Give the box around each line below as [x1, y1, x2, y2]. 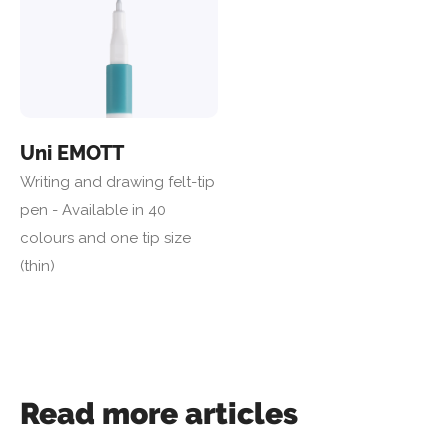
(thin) [20, 256, 55, 275]
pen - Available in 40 [20, 200, 166, 219]
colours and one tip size [20, 228, 191, 247]
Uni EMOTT [20, 140, 124, 165]
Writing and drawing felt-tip [20, 172, 215, 191]
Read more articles [20, 395, 298, 431]
